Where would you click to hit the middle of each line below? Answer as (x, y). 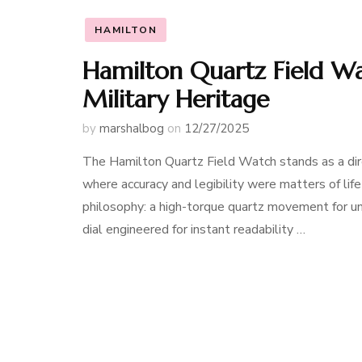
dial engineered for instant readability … (194, 229)
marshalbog (132, 128)
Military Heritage (176, 99)
